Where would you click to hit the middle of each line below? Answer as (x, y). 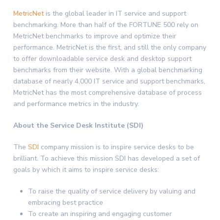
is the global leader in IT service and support (115, 14)
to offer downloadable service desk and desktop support (102, 59)
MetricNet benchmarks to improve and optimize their (95, 36)
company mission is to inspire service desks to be (116, 147)
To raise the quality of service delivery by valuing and (111, 191)
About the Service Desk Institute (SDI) (78, 125)
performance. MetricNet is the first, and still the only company (110, 47)
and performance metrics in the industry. (76, 104)
